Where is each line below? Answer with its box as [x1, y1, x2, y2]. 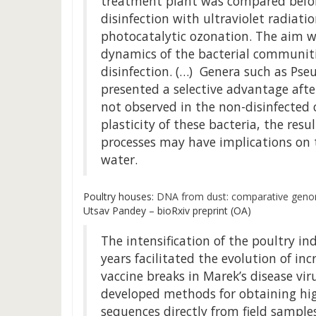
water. [101, 151, 138, 168]
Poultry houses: [83, 190, 154, 203]
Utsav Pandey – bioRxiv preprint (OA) [83, 204, 251, 217]
